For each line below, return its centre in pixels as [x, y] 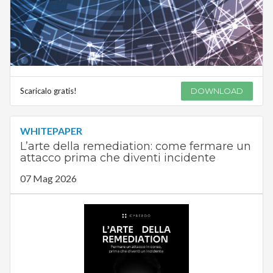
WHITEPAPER [51, 131]
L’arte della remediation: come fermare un [135, 147]
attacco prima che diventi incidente [118, 158]
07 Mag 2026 [48, 179]
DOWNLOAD [217, 91]
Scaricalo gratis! [48, 91]
